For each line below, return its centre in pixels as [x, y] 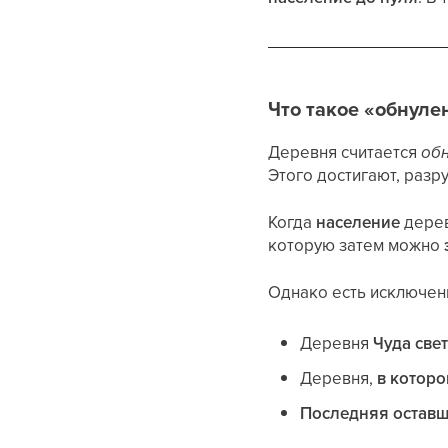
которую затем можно [356, 245]
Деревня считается [345, 152]
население [358, 222]
